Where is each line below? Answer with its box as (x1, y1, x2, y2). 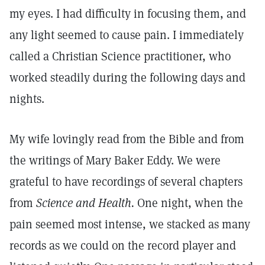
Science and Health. (36, 195, 134, 211)
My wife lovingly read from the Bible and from (9, 131, 244, 147)
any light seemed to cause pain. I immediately (9, 27, 244, 43)
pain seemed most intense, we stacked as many (9, 216, 250, 232)
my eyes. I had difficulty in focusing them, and (9, 6, 246, 21)
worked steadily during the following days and (9, 70, 245, 85)
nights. (9, 91, 44, 106)
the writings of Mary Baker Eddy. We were (9, 153, 221, 168)
